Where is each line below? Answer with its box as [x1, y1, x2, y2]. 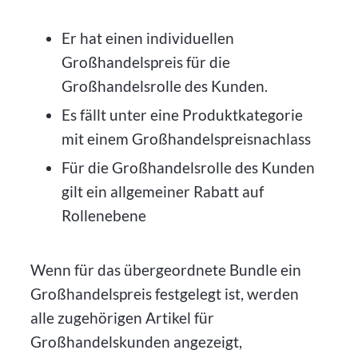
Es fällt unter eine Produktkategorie [61, 105, 303, 125]
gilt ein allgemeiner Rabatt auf [61, 181, 264, 201]
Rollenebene [61, 205, 146, 225]
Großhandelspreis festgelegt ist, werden [30, 284, 300, 304]
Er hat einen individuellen [61, 29, 234, 48]
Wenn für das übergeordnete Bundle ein [30, 261, 302, 280]
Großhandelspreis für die [61, 53, 230, 72]
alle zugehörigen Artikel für [30, 308, 215, 328]
